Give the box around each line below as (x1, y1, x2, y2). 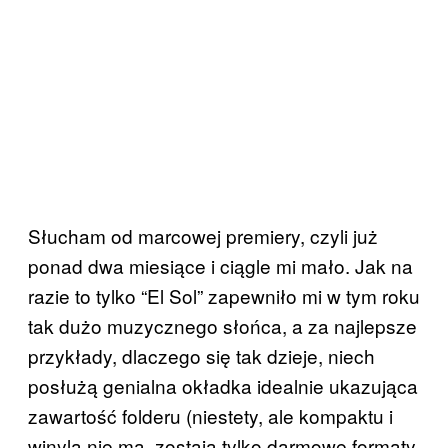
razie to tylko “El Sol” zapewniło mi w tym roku (28, 281, 420, 309)
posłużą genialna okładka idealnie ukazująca (28, 371, 418, 399)
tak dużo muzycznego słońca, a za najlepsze (28, 311, 417, 339)
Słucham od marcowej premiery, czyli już (28, 221, 378, 249)
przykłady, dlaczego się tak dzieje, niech (28, 341, 375, 369)
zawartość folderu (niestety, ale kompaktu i (28, 401, 393, 429)
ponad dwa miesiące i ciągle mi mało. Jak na (28, 251, 413, 279)
